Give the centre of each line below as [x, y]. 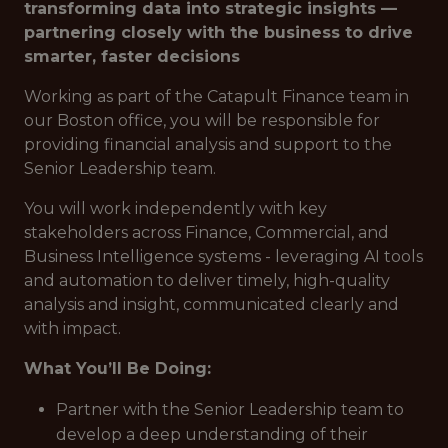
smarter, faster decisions [132, 56]
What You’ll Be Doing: [117, 368]
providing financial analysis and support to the [208, 144]
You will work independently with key [175, 208]
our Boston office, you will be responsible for [202, 120]
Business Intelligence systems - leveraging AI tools [223, 256]
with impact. [72, 328]
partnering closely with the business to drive [218, 32]
